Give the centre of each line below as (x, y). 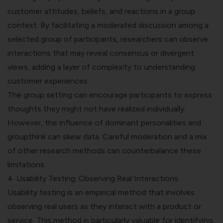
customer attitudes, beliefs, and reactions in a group (101, 11)
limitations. (27, 165)
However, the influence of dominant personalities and (104, 123)
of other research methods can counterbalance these (104, 151)
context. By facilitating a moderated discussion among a (108, 25)
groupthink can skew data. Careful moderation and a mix (107, 137)
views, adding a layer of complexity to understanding (101, 67)
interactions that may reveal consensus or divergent (101, 53)
